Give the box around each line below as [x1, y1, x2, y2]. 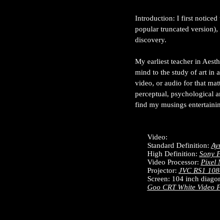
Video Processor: [147, 158, 201, 166]
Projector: [147, 166, 179, 174]
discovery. [135, 36, 166, 44]
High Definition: [147, 150, 199, 158]
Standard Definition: [147, 141, 211, 149]
